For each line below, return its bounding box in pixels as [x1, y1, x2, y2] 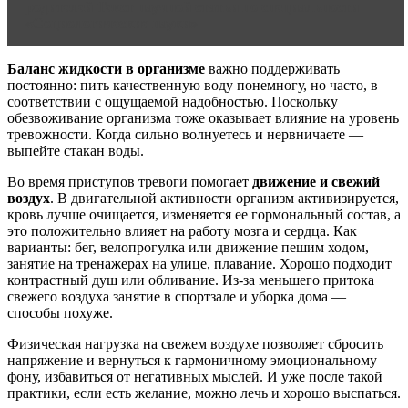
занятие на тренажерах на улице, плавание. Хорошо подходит [7, 256, 392, 272]
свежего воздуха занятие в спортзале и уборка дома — [7, 289, 346, 305]
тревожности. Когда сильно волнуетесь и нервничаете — [7, 127, 363, 143]
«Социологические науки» [25, 15, 198, 32]
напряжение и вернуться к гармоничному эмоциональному [7, 352, 377, 369]
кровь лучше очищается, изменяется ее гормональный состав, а [7, 207, 401, 223]
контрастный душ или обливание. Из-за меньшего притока [7, 272, 374, 289]
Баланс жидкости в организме [7, 61, 205, 77]
